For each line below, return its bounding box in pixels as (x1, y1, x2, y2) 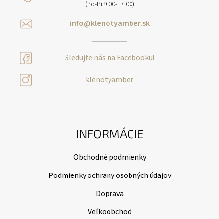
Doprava (95, 188, 124, 199)
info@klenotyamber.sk (69, 18, 150, 29)
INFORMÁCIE (75, 126, 144, 141)
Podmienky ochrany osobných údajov (48, 170, 171, 181)
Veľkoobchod (88, 206, 131, 217)
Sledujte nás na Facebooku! (65, 52, 154, 63)
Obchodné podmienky (73, 152, 146, 163)
